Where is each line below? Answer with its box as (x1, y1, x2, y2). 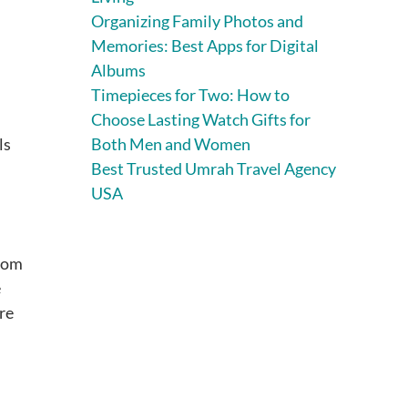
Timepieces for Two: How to (91, 84, 290, 105)
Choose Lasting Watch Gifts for (91, 108, 311, 129)
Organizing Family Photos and (91, 10, 303, 31)
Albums (91, 59, 146, 80)
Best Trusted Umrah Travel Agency (91, 158, 336, 178)
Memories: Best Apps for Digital (91, 35, 319, 56)
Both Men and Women (91, 133, 250, 154)
